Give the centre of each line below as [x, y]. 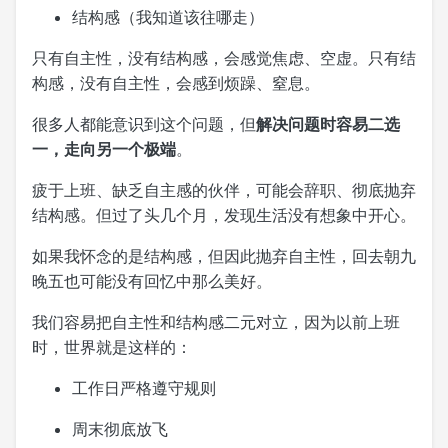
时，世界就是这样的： [112, 346]
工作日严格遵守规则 [144, 387]
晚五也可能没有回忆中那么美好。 [152, 280]
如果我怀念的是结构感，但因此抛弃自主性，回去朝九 [224, 255]
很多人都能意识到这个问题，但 [144, 123]
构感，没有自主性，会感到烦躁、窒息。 [176, 82]
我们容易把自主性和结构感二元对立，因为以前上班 [216, 321]
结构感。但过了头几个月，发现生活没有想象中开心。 [224, 214]
